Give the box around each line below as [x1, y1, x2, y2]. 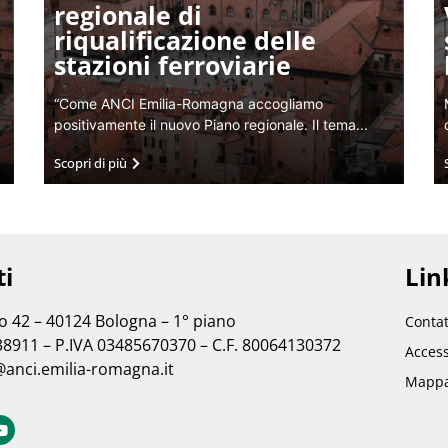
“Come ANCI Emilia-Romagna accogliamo [54, 95, 323, 112]
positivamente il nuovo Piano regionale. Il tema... [54, 116, 368, 133]
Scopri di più [54, 154, 127, 172]
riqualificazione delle [54, 23, 316, 57]
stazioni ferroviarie [54, 48, 291, 82]
